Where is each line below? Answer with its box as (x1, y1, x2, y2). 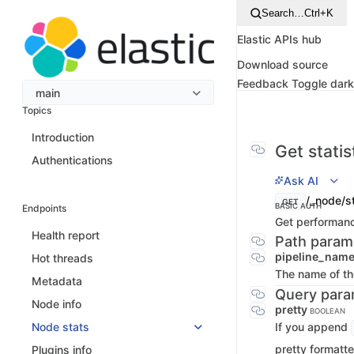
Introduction (32, 130, 94, 145)
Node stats (32, 320, 89, 334)
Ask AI (284, 173, 318, 187)
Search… (262, 7, 304, 19)
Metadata (32, 274, 82, 288)
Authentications (32, 153, 113, 168)
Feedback (237, 77, 288, 90)
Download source (237, 57, 328, 71)
